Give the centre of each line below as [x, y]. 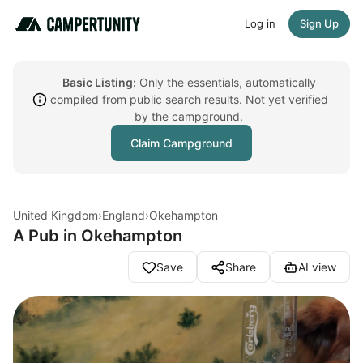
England [124, 215]
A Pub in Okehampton [98, 236]
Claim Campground [181, 143]
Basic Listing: [99, 82]
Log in [260, 23]
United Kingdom [56, 215]
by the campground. [189, 116]
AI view [317, 267]
